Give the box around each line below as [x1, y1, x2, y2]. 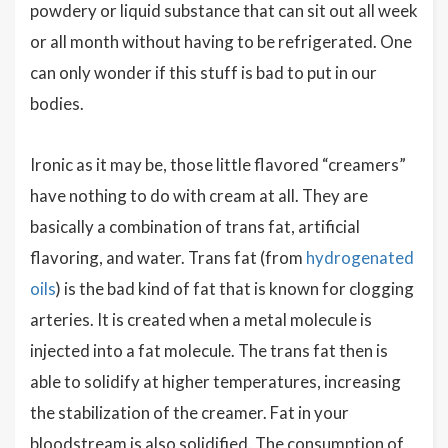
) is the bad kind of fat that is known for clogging [56, 278, 414, 299]
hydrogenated [306, 247, 414, 268]
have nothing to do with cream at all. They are [30, 185, 368, 206]
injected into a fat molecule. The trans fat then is [30, 340, 388, 361]
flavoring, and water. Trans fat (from [30, 247, 306, 268]
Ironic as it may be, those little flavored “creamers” [30, 154, 406, 175]
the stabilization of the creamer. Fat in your [30, 402, 349, 423]
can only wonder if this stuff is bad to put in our [30, 62, 377, 83]
